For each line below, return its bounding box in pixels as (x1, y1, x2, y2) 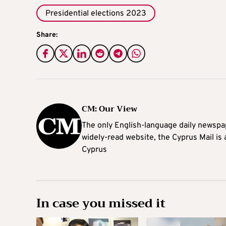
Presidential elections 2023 (45, 8, 146, 19)
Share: (36, 30, 58, 39)
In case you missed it (36, 192, 165, 214)
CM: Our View (82, 101, 137, 116)
